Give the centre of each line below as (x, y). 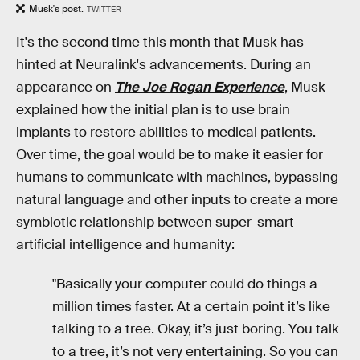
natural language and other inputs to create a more (177, 199)
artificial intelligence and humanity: (125, 244)
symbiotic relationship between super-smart (155, 222)
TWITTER (104, 10)
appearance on (65, 87)
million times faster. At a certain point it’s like (191, 307)
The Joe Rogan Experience (200, 87)
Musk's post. (56, 9)
